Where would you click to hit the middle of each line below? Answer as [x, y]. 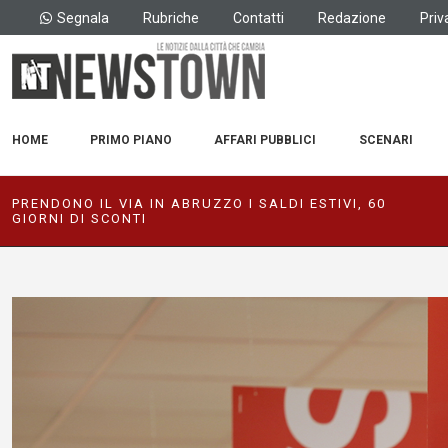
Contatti [258, 17]
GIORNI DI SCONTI [79, 218]
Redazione [352, 17]
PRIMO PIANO [131, 140]
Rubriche [171, 17]
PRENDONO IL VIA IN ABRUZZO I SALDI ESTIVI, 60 [199, 203]
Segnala [83, 17]
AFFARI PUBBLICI [265, 140]
